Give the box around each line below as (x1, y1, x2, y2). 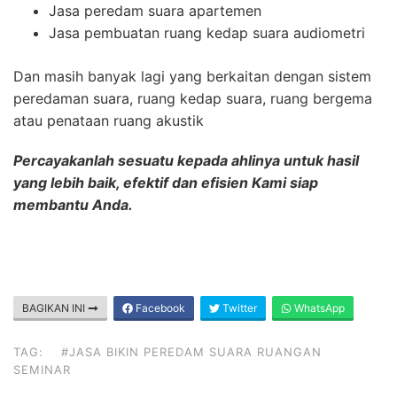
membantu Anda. (13, 196, 133, 214)
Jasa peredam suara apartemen (49, 2, 261, 20)
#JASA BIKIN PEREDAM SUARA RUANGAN (61, 345, 322, 360)
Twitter (220, 301, 257, 315)
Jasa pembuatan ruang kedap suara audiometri (49, 24, 365, 43)
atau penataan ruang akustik (13, 112, 204, 130)
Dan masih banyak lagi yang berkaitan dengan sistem (13, 67, 371, 86)
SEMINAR (13, 362, 71, 378)
